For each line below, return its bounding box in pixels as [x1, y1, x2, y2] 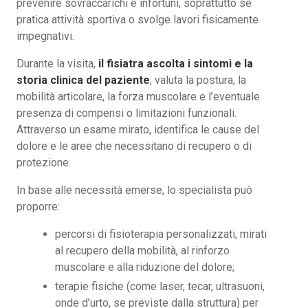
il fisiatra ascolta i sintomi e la [98, 56, 253, 70]
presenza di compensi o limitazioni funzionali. [16, 106, 236, 120]
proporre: [16, 199, 60, 213]
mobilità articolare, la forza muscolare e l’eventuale [16, 89, 260, 103]
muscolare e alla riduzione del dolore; [55, 260, 234, 274]
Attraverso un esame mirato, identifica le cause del [16, 122, 259, 136]
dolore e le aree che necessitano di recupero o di [16, 139, 252, 153]
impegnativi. [16, 29, 74, 43]
